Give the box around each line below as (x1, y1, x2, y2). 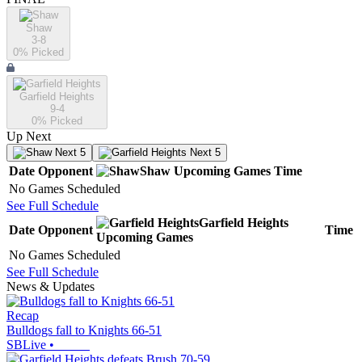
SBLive (6, 338, 46, 352)
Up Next (6, 129, 51, 144)
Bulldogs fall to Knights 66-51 (6, 323, 162, 338)
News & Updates (6, 280, 95, 294)
